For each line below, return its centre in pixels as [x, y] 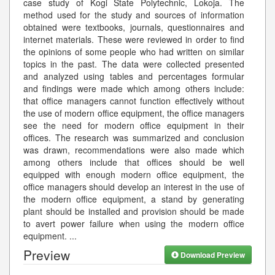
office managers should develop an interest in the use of [134, 186]
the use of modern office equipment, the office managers [134, 113]
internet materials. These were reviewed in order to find [134, 39]
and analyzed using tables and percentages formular [134, 76]
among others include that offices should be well [134, 162]
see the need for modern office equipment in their [134, 125]
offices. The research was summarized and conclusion [134, 137]
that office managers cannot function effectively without [134, 100]
